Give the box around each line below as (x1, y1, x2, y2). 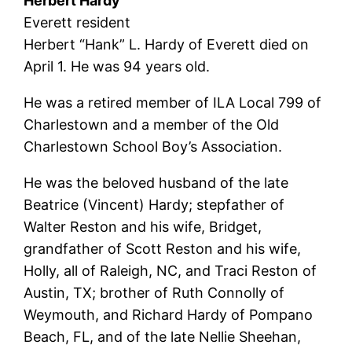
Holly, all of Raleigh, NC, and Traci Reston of (24, 262, 317, 279)
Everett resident (24, 13, 131, 31)
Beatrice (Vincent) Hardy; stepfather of (24, 196, 285, 213)
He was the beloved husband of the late (24, 174, 289, 191)
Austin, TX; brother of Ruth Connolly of (24, 284, 285, 301)
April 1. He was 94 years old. (24, 57, 211, 75)
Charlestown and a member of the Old (24, 115, 280, 133)
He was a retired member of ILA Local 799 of (24, 93, 322, 111)
